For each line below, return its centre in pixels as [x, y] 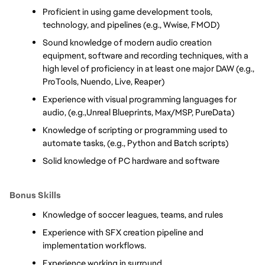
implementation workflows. [95, 245]
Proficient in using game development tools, [127, 12]
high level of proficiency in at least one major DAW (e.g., [148, 69]
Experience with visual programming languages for [140, 99]
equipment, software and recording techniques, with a [146, 56]
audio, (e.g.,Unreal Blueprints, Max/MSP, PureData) [138, 112]
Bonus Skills [35, 195]
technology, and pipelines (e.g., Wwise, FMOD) [131, 25]
